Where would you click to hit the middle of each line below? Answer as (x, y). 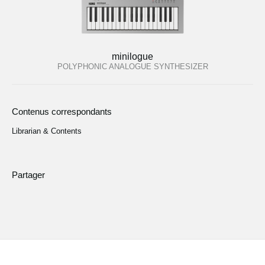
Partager (28, 174)
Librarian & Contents (47, 131)
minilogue (132, 56)
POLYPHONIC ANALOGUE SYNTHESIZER (132, 66)
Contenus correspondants (62, 112)
